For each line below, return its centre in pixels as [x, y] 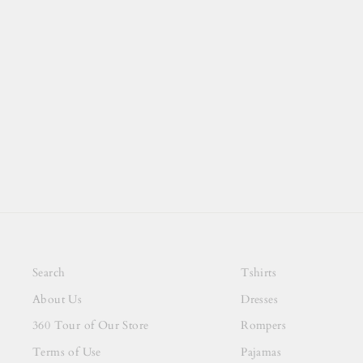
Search [49, 273]
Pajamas [261, 352]
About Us [58, 299]
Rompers [263, 326]
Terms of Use [67, 352]
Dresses [259, 299]
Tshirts [258, 273]
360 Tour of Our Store [91, 326]
